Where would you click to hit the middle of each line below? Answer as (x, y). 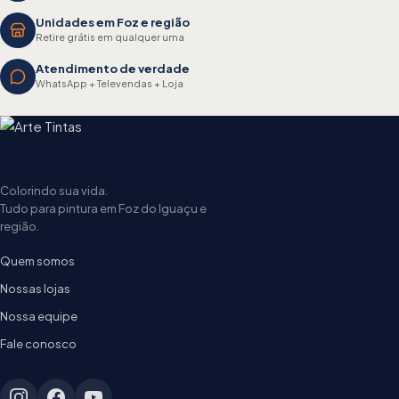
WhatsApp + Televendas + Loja (110, 83)
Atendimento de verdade (113, 69)
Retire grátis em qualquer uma (110, 37)
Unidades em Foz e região (113, 22)
